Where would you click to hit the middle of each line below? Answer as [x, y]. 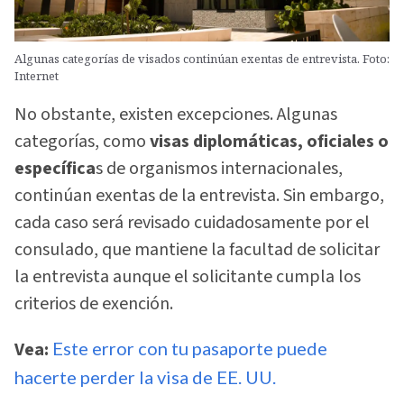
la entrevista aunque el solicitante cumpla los [188, 277]
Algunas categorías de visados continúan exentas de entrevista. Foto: [202, 59]
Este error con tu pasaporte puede [190, 348]
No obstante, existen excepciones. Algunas [176, 115]
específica [55, 169]
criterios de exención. [94, 304]
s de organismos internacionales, [219, 169]
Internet [37, 76]
